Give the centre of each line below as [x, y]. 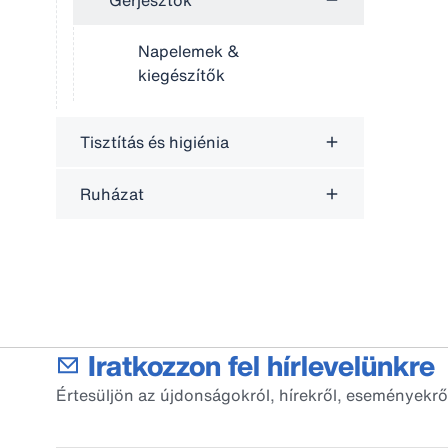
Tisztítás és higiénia [154, 142]
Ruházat [112, 194]
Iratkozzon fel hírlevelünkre [261, 365]
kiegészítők [181, 75]
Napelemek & [189, 51]
